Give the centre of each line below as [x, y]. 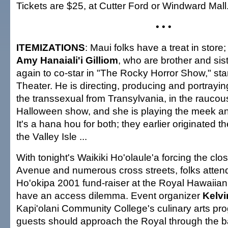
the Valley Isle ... [52, 136]
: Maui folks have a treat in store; [155, 47]
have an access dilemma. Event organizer [108, 195]
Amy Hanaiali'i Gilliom [67, 60]
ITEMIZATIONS [51, 47]
